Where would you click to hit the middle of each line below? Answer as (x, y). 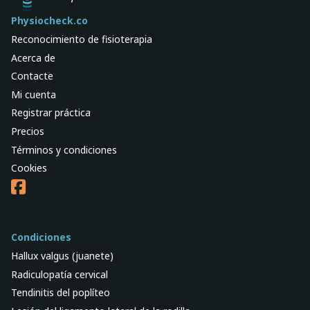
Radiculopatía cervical (60, 274)
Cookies (29, 168)
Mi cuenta (34, 94)
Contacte (32, 76)
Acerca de (33, 57)
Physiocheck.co (49, 21)
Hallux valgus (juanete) (62, 255)
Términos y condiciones (64, 149)
